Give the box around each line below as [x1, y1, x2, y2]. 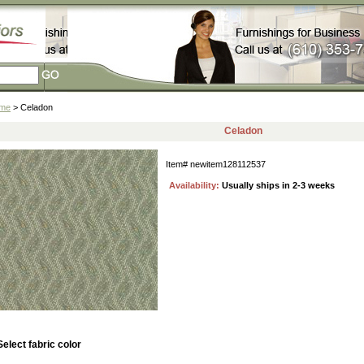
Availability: [169, 180, 222, 190]
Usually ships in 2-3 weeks [222, 180, 335, 190]
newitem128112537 [190, 159, 266, 169]
